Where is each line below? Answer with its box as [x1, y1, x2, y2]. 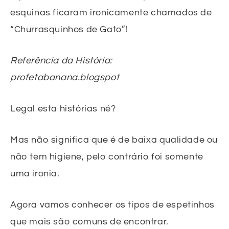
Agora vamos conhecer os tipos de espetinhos [10, 199, 215, 210]
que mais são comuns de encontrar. [10, 216, 169, 226]
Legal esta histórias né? [10, 103, 116, 113]
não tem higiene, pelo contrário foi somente [10, 151, 203, 162]
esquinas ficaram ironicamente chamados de [10, 7, 212, 17]
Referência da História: [10, 55, 112, 65]
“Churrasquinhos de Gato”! [10, 24, 128, 34]
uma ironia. [10, 168, 60, 178]
